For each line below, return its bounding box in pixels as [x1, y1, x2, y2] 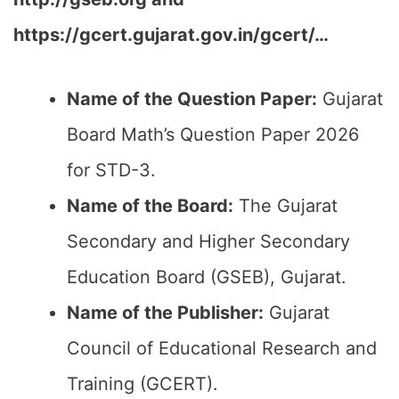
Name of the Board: [67, 195, 233, 216]
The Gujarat [233, 195, 338, 216]
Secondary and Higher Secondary [67, 231, 350, 252]
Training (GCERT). [67, 373, 218, 395]
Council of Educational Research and [67, 338, 377, 359]
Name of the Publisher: [67, 302, 264, 323]
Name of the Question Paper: [67, 88, 317, 110]
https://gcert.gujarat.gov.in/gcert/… [13, 24, 329, 45]
